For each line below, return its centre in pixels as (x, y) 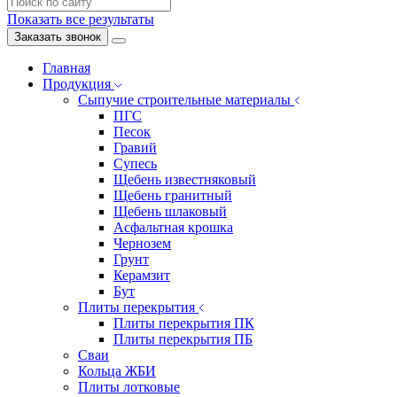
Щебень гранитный (173, 195)
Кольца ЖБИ (117, 371)
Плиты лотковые (129, 387)
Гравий (135, 148)
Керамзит (142, 275)
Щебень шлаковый (170, 211)
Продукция (78, 84)
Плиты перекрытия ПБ (183, 339)
